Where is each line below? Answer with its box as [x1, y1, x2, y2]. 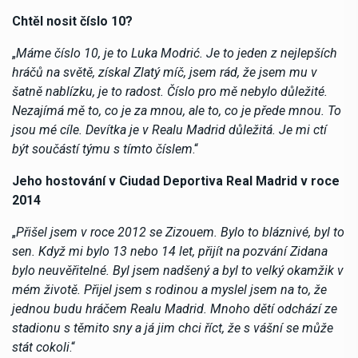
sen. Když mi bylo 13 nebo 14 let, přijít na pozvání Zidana [12, 243, 328, 259]
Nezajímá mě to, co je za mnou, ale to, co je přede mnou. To [12, 102, 341, 118]
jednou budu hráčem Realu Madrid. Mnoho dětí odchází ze [12, 300, 337, 316]
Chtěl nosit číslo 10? [12, 13, 133, 29]
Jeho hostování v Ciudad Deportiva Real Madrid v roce [12, 173, 340, 189]
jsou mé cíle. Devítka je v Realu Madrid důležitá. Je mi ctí [12, 121, 327, 137]
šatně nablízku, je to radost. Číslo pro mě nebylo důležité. [12, 83, 328, 99]
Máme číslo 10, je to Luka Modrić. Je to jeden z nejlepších [16, 45, 337, 61]
